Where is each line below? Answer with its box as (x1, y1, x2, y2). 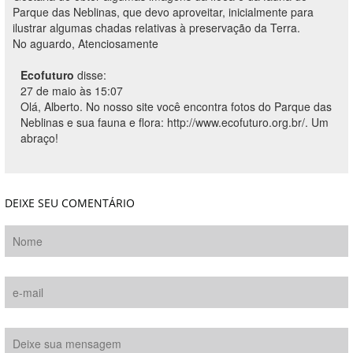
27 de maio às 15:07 (20, 83, 123, 98)
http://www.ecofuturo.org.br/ (167, 114, 305, 130)
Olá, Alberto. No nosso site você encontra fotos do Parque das (20, 98, 332, 114)
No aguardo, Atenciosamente (13, 35, 158, 51)
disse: (77, 67, 106, 83)
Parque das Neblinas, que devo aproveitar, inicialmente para (13, 4, 314, 20)
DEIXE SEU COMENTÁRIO (5, 195, 135, 210)
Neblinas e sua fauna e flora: (20, 114, 167, 130)
